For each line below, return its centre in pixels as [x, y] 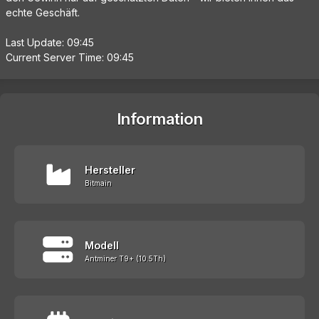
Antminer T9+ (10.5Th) [125, 258]
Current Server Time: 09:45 [70, 58]
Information [159, 119]
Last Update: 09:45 [50, 43]
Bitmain [98, 183]
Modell [102, 245]
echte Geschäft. [43, 13]
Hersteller [110, 170]
